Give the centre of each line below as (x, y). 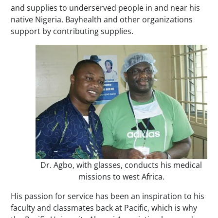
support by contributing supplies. (72, 31)
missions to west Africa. (121, 176)
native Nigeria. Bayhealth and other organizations (102, 19)
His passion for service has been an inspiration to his (108, 196)
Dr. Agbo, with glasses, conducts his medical (121, 165)
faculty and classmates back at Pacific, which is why (104, 208)
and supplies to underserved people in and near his (106, 8)
